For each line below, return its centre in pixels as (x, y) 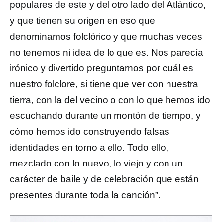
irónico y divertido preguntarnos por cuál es (102, 68)
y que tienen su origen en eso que (83, 21)
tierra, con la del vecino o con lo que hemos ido (110, 100)
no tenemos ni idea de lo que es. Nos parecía (107, 52)
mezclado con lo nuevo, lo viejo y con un (96, 163)
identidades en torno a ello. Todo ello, (89, 147)
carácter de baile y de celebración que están (104, 179)
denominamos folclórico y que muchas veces (106, 36)
